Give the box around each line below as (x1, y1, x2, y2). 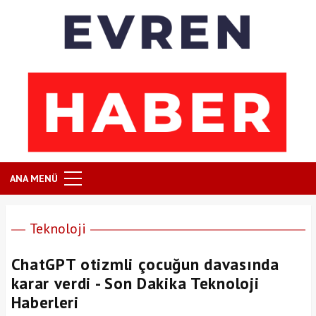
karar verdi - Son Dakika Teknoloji (11, 273, 260, 294)
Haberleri (11, 292, 79, 313)
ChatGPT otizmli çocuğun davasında (11, 254, 279, 275)
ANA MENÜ (10, 172, 58, 186)
